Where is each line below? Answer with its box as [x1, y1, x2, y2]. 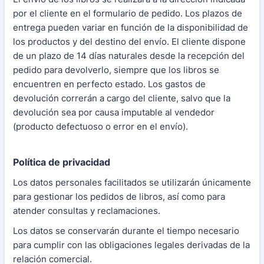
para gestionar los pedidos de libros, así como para [13, 191, 225, 203]
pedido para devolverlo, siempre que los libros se [13, 64, 219, 76]
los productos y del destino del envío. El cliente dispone [13, 36, 246, 48]
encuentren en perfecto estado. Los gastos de [13, 78, 206, 90]
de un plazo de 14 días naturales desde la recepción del [13, 50, 245, 62]
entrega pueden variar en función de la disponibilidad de [13, 22, 248, 34]
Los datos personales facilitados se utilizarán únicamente [13, 177, 251, 189]
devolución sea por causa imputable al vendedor [13, 107, 214, 118]
